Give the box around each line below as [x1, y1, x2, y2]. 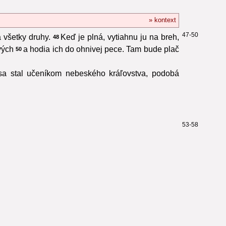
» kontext [148, 16, 176, 24]
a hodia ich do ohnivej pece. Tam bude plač [23, 44, 179, 53]
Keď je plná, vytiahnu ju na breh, [61, 32, 179, 41]
